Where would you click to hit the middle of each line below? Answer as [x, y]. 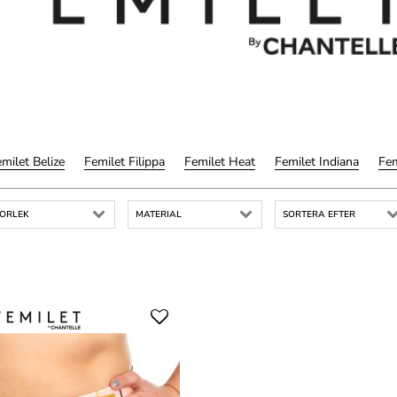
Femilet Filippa [125, 161]
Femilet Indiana [317, 161]
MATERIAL [159, 214]
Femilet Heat [220, 161]
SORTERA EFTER [319, 214]
